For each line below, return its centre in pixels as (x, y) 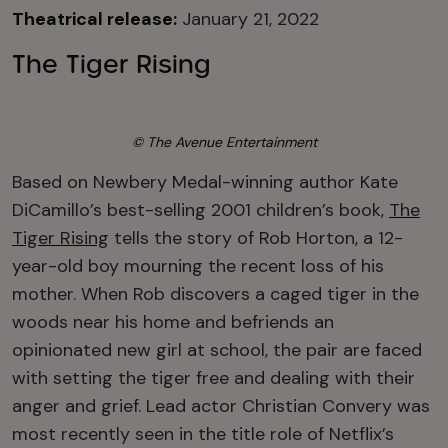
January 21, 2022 (248, 19)
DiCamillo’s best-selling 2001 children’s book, (200, 210)
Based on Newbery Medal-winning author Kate (205, 182)
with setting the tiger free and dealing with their (213, 378)
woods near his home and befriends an (173, 322)
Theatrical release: (94, 19)
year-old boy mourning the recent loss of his (198, 266)
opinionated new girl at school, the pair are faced (217, 350)
